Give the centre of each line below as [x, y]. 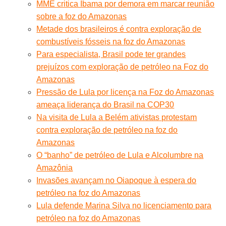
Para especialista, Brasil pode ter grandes [111, 54]
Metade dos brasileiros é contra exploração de [119, 29]
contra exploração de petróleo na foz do [107, 130]
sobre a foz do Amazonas [82, 16]
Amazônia [55, 167]
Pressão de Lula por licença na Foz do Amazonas [125, 92]
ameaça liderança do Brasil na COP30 [105, 104]
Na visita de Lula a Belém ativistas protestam [117, 117]
